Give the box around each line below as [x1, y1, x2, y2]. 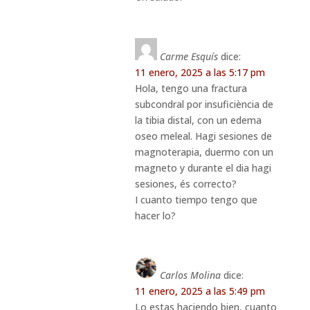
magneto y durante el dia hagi [134, 161, 271, 174]
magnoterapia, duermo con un [134, 145, 273, 158]
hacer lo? [134, 208, 176, 222]
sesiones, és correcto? [134, 176, 237, 190]
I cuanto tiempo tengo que [134, 192, 257, 206]
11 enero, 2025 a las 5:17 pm [134, 65, 265, 79]
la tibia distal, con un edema [134, 113, 262, 127]
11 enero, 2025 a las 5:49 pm [134, 284, 265, 298]
